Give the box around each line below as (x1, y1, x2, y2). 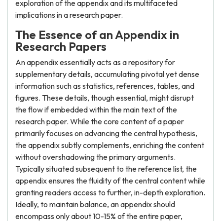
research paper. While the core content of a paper (15, 116, 184, 126)
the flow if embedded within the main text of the (15, 105, 177, 114)
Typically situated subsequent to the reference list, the (15, 164, 197, 174)
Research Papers (15, 39, 107, 54)
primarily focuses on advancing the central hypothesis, (15, 128, 197, 138)
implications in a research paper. (15, 10, 123, 20)
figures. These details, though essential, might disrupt (15, 93, 194, 103)
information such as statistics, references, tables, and (15, 81, 194, 91)
